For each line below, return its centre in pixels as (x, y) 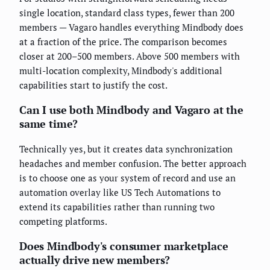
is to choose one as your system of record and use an (127, 178)
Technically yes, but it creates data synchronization (126, 149)
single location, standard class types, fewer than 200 (127, 13)
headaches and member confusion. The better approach (133, 164)
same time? (49, 124)
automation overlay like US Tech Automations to (120, 193)
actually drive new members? (95, 260)
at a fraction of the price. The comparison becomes (123, 42)
